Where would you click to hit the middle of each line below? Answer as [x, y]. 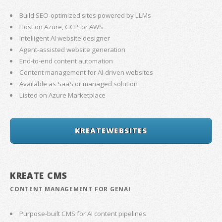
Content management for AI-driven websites [86, 73]
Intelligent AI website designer [65, 38]
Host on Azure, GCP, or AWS [61, 27]
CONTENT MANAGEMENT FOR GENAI [70, 189]
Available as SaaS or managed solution [79, 84]
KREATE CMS [39, 176]
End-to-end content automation [66, 61]
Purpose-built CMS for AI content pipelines [83, 214]
